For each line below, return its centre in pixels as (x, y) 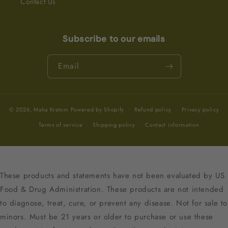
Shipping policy (114, 125)
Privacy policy (200, 110)
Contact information (172, 125)
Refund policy (153, 110)
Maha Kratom (51, 109)
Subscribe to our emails (114, 39)
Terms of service (61, 125)
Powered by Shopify (97, 109)
